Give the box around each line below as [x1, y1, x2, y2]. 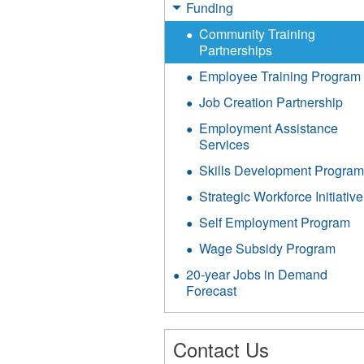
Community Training [199, 24, 316, 43]
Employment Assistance [199, 119, 339, 137]
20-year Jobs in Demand [186, 265, 328, 284]
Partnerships [199, 41, 273, 59]
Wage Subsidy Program [199, 239, 336, 258]
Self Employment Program [199, 213, 351, 232]
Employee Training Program [199, 67, 362, 85]
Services [199, 135, 250, 154]
